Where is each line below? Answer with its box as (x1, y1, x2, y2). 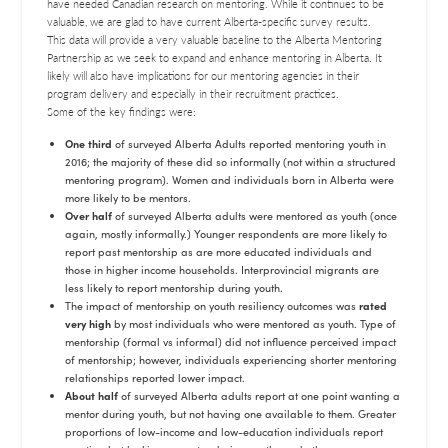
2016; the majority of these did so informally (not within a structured (65, 154, 397, 170)
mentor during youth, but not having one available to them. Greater (65, 406, 397, 422)
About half (65, 388, 119, 404)
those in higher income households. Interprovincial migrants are (65, 262, 380, 278)
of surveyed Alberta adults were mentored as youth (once (112, 208, 398, 224)
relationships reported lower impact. (65, 370, 246, 386)
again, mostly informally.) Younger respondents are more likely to (65, 226, 388, 242)
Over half (65, 208, 113, 224)
